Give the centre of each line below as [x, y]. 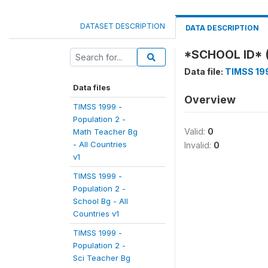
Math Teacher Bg [105, 132]
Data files [92, 87]
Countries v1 [96, 214]
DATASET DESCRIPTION [123, 26]
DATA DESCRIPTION [222, 28]
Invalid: [199, 145]
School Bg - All [100, 201]
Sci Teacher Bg [102, 258]
